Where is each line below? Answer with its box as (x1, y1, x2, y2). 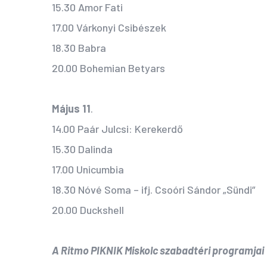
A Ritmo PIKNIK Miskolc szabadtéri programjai (52, 244, 264, 257)
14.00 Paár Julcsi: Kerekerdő (52, 122, 183, 136)
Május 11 (52, 102, 91, 116)
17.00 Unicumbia (52, 163, 124, 176)
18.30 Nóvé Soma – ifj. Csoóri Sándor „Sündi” (52, 183, 255, 197)
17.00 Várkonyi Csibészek (52, 21, 166, 35)
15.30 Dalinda (52, 142, 113, 156)
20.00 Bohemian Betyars (52, 61, 165, 75)
